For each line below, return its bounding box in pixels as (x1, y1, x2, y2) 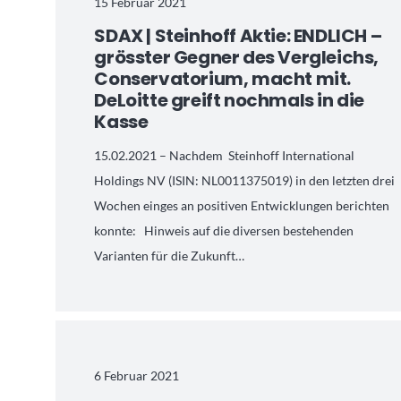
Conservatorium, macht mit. (94, 66, 352, 92)
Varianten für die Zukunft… (94, 247, 245, 263)
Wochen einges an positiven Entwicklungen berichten (94, 197, 390, 213)
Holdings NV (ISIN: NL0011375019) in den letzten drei (94, 172, 396, 188)
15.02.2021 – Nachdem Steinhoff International (94, 147, 355, 163)
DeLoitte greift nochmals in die (94, 88, 365, 114)
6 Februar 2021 (94, 368, 180, 384)
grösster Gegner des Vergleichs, (94, 45, 380, 71)
